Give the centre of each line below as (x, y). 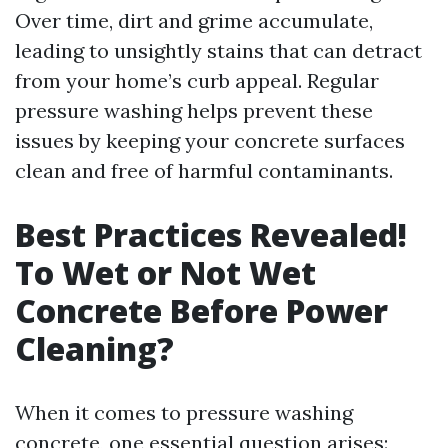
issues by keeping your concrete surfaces (210, 140)
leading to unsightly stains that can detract (218, 50)
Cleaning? (94, 348)
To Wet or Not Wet (165, 272)
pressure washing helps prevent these (194, 110)
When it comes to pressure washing (184, 412)
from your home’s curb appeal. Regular (197, 80)
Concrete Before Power (201, 310)
